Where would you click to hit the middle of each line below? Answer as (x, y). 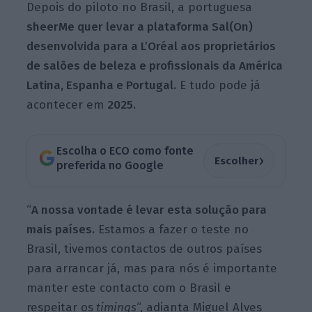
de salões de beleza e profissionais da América (155, 65)
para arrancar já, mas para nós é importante (152, 269)
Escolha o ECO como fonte (125, 151)
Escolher (236, 161)
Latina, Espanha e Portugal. (102, 85)
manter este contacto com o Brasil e (129, 288)
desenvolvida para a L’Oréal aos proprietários (151, 46)
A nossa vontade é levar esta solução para (149, 210)
